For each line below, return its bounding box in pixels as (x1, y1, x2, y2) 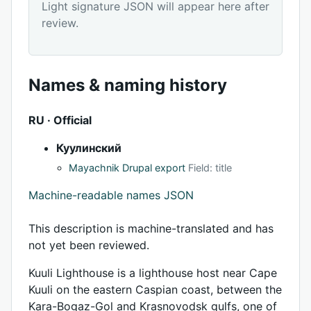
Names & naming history (28, 75, 227, 95)
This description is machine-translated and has (28, 221, 274, 235)
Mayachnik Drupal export (69, 161, 185, 174)
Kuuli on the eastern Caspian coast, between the (28, 282, 282, 296)
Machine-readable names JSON (28, 187, 194, 202)
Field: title (188, 161, 232, 174)
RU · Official (28, 112, 92, 127)
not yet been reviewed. (28, 237, 149, 252)
